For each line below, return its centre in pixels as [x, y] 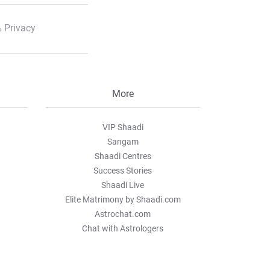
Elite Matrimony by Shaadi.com [123, 199]
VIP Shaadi [123, 127]
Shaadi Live [123, 185]
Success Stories [123, 171]
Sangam [123, 142]
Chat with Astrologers [123, 228]
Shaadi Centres [123, 156]
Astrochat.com [123, 214]
